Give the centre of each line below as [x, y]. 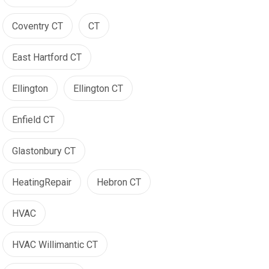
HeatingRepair [42, 182]
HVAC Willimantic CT [55, 245]
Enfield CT [33, 120]
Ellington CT [98, 89]
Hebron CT [119, 182]
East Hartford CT [47, 57]
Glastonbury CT [44, 151]
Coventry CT [38, 26]
